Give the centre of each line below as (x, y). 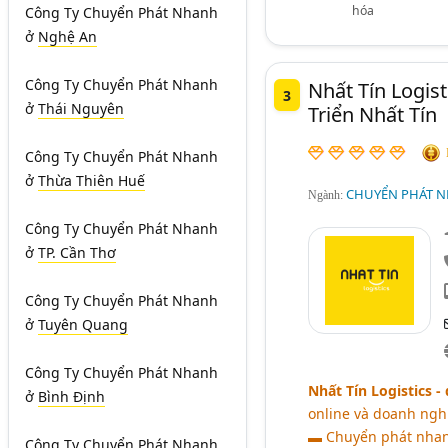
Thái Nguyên (81, 108)
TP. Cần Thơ (77, 252)
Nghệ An (67, 36)
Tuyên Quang (83, 324)
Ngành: (326, 194)
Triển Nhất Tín (372, 115)
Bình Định (71, 396)
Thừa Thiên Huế (91, 180)
